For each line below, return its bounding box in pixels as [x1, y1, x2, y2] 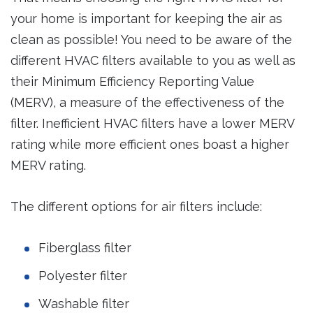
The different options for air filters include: [10, 199, 262, 214]
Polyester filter [38, 268, 127, 283]
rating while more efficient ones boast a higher [10, 137, 289, 152]
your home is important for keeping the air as [10, 11, 282, 27]
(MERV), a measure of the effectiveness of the [10, 95, 284, 110]
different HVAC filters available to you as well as [10, 53, 296, 68]
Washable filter [38, 296, 129, 311]
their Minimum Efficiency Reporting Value [10, 74, 254, 89]
